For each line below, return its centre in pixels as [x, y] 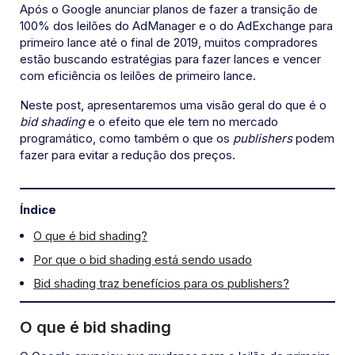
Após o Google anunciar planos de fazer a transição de [169, 10]
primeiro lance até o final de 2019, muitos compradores [169, 43]
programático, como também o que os [126, 139]
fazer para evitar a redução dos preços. [128, 155]
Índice [38, 210]
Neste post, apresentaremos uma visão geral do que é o [173, 105]
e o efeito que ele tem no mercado [181, 122]
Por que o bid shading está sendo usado [143, 260]
